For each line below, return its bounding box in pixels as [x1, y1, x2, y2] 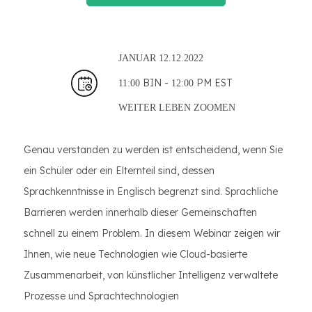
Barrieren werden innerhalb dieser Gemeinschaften [24, 206, 257, 219]
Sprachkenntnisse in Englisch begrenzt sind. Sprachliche [24, 185, 278, 198]
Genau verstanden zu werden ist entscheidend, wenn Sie [24, 143, 283, 156]
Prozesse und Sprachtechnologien [24, 290, 179, 302]
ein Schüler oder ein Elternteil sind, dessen [24, 164, 214, 177]
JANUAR [118, 53, 157, 63]
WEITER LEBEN [118, 102, 192, 113]
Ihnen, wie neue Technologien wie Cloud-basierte [24, 248, 247, 260]
